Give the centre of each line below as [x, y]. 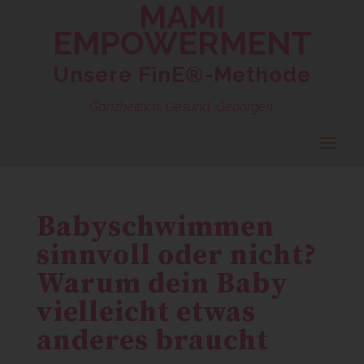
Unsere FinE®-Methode [182, 75]
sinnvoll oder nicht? [176, 256]
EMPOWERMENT [182, 43]
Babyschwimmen [155, 227]
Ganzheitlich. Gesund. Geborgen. [182, 107]
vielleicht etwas [146, 313]
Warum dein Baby [162, 284]
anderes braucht [152, 341]
